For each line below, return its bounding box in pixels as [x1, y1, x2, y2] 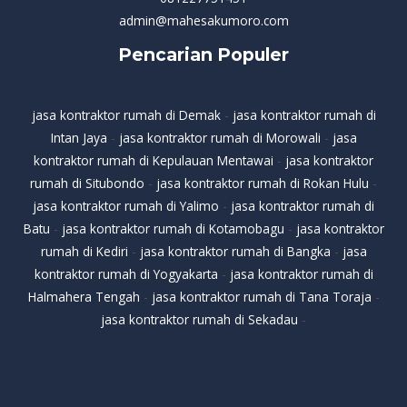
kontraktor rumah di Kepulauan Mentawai [34, 151, 273, 169]
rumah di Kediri [40, 242, 128, 260]
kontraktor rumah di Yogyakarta [34, 264, 218, 283]
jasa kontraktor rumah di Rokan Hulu [156, 174, 369, 192]
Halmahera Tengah [27, 287, 140, 305]
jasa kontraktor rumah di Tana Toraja [151, 287, 372, 305]
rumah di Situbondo [30, 174, 144, 192]
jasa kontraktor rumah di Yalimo [33, 196, 219, 214]
